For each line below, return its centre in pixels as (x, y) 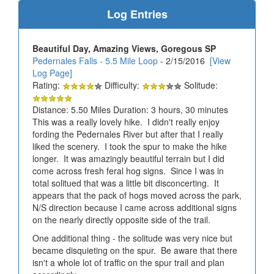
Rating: (47, 85)
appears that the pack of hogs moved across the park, (137, 195)
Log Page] (52, 72)
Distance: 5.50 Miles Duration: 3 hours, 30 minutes (130, 109)
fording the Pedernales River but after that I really (128, 134)
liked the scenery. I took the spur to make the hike (130, 146)
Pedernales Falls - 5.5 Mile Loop (95, 60)
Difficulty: (122, 85)
